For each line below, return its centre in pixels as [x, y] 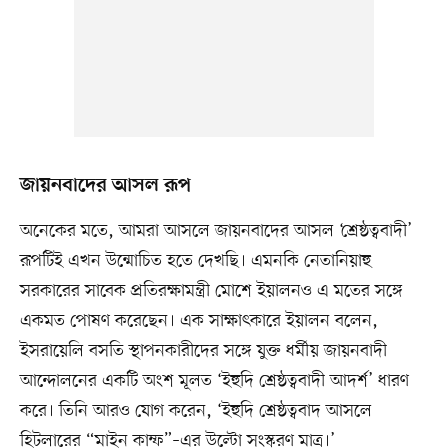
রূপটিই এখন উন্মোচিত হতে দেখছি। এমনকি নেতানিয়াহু [195, 261]
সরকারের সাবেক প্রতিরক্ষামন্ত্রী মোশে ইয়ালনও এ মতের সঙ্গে [211, 291]
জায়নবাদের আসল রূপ [105, 186]
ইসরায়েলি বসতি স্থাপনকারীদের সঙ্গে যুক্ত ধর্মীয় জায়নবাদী [203, 351]
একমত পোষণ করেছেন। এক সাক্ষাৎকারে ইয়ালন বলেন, [198, 321]
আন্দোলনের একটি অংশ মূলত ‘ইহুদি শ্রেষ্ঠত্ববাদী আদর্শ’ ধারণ [214, 381]
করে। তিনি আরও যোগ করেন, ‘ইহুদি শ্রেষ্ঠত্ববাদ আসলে [195, 411]
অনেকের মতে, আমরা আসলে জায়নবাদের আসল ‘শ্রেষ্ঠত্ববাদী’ [215, 231]
